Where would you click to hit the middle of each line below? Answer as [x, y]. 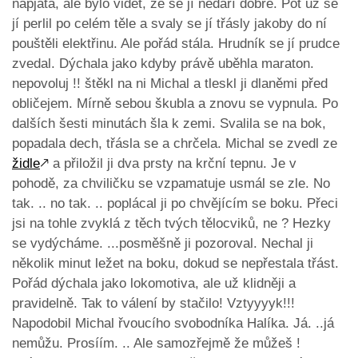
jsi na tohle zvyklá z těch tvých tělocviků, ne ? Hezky [171, 224]
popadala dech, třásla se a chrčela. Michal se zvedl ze [175, 144]
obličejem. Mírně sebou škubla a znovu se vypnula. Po [175, 104]
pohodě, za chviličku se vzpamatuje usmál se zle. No [171, 184]
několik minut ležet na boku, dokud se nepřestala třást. [175, 264]
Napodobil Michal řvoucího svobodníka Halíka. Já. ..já [173, 324]
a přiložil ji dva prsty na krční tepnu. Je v [173, 164]
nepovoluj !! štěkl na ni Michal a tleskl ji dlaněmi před [170, 84]
